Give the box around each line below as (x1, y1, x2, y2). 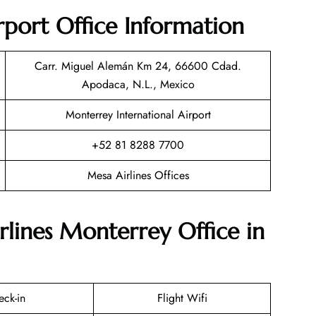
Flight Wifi (157, 290, 207, 307)
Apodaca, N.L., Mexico (81, 75, 195, 92)
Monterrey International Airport (65, 106, 211, 123)
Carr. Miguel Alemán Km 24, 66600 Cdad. (35, 57, 241, 74)
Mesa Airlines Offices (87, 166, 189, 183)
